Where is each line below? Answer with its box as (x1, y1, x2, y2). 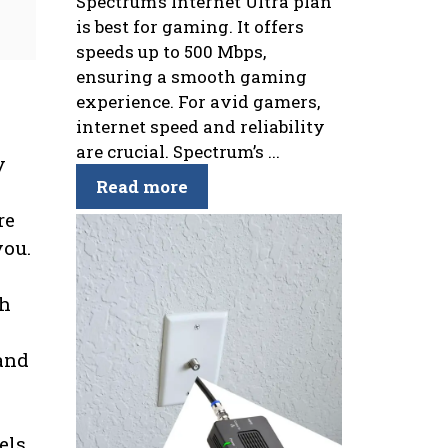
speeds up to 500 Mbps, (76, 40, 266, 64)
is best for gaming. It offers (76, 15, 304, 39)
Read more (96, 175, 188, 199)
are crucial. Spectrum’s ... (76, 140, 280, 164)
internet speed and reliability (76, 115, 325, 139)
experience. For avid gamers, (76, 90, 320, 114)
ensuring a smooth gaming (76, 65, 307, 89)
